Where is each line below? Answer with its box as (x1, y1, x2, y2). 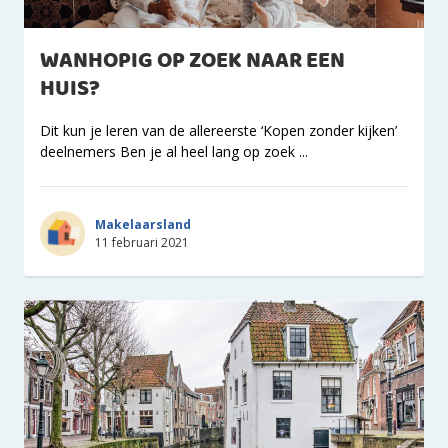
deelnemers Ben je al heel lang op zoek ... (40, 142, 308, 161)
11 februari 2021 (95, 233, 189, 251)
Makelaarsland (95, 215, 191, 233)
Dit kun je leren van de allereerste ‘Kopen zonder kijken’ (40, 121, 397, 140)
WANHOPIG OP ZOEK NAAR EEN (40, 44, 345, 79)
